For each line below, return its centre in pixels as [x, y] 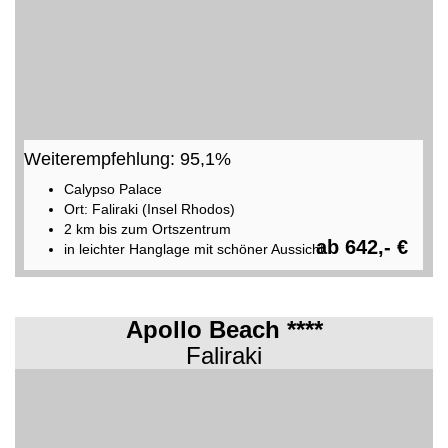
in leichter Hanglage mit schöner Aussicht [193, 248]
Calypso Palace [112, 188]
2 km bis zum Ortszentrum [147, 228]
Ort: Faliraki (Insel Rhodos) [149, 208]
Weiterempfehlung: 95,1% [127, 158]
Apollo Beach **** [224, 329]
